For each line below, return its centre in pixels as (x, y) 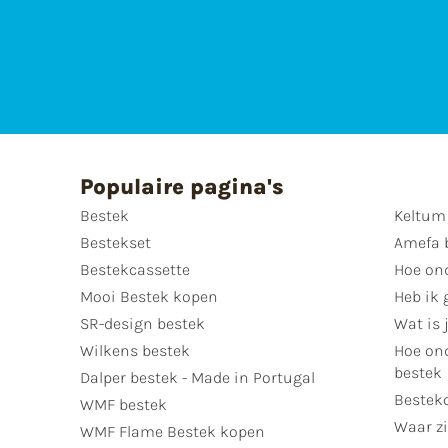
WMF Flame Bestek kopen (172, 432)
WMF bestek (123, 405)
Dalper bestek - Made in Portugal (197, 378)
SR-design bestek (142, 324)
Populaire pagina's (182, 187)
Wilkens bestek (135, 351)
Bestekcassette (135, 270)
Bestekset (115, 243)
